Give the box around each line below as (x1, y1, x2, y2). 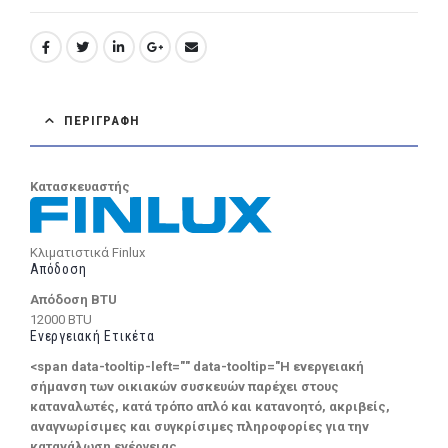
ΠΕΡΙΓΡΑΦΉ (63, 112, 141, 128)
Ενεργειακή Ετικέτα (30, 327, 155, 344)
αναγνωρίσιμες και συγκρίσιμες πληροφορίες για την (30, 418, 369, 434)
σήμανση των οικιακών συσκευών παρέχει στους (30, 378, 339, 394)
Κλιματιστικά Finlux (30, 244, 145, 260)
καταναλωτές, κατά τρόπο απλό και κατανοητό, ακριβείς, (30, 398, 390, 414)
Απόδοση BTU (30, 291, 117, 307)
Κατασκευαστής (30, 178, 130, 194)
